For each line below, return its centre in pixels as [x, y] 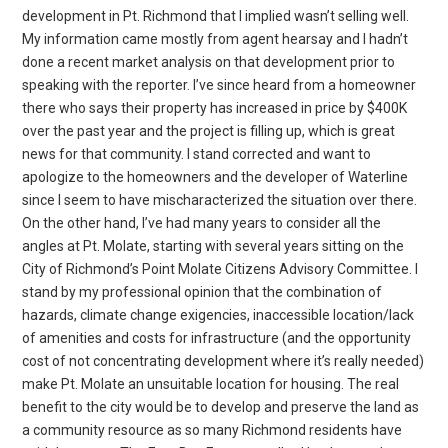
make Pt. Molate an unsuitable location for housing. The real [211, 383]
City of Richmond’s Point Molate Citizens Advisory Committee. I [220, 268]
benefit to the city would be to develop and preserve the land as [221, 406]
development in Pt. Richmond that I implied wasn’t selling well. [216, 15]
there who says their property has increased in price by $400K [215, 107]
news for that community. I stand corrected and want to [197, 153]
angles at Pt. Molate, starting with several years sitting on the [213, 245]
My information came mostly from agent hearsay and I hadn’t [215, 38]
